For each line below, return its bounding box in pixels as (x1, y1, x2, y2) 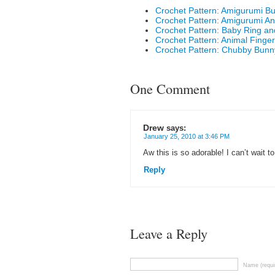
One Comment (130, 79, 210, 98)
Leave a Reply (130, 224, 207, 242)
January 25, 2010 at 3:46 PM (144, 133, 230, 140)
